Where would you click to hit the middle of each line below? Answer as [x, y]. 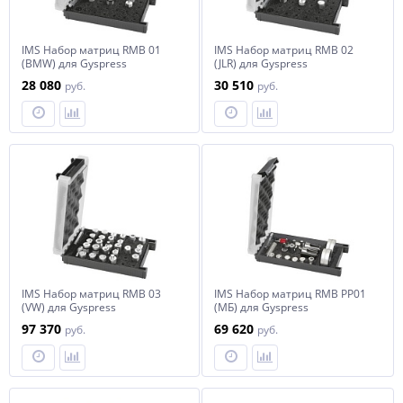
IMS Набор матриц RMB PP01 [290, 294]
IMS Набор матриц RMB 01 [91, 50]
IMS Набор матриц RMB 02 [284, 50]
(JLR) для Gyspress [261, 63]
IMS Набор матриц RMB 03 [91, 294]
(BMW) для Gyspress [74, 63]
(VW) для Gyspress [69, 307]
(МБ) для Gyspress [261, 307]
